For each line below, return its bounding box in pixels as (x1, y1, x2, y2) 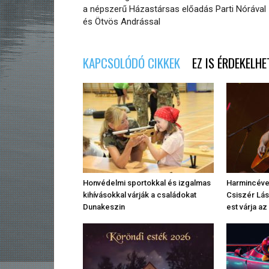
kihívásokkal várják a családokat (83, 190, 196, 200)
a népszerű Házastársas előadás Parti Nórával (83, 4, 266, 15)
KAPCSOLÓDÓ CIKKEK (83, 53, 180, 73)
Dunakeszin (83, 202, 125, 212)
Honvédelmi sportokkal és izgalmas (83, 178, 211, 188)
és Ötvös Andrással (83, 16, 160, 28)
